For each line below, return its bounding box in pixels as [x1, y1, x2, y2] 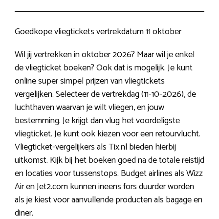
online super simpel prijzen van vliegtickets [15, 73, 165, 88]
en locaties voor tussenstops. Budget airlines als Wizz [15, 166, 203, 181]
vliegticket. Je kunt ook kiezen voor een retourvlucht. [15, 126, 200, 141]
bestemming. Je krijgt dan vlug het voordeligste [15, 113, 180, 128]
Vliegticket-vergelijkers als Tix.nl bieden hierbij [15, 139, 176, 154]
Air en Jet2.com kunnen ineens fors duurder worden [15, 179, 194, 194]
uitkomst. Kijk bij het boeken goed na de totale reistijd [15, 153, 204, 168]
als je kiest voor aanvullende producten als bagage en [15, 192, 202, 207]
